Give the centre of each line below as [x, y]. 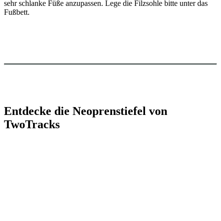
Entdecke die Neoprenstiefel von [86, 111]
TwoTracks [32, 124]
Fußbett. [17, 12]
